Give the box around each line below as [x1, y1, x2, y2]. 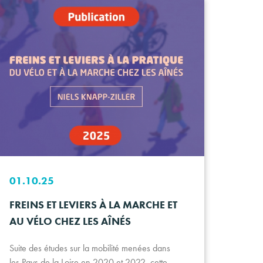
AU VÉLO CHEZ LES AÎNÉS [9, 214, 131, 228]
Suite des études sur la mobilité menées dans [9, 242, 170, 255]
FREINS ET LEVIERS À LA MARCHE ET [9, 198, 177, 212]
